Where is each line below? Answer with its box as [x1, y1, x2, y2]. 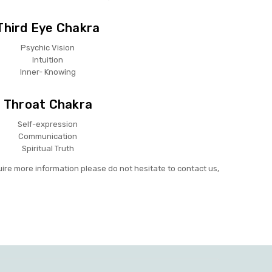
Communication [18, 131, 78, 141]
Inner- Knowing [19, 67, 76, 77]
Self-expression [18, 119, 78, 129]
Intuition [32, 55, 64, 65]
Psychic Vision [21, 43, 75, 53]
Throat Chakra [3, 97, 93, 112]
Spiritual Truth [21, 143, 74, 153]
